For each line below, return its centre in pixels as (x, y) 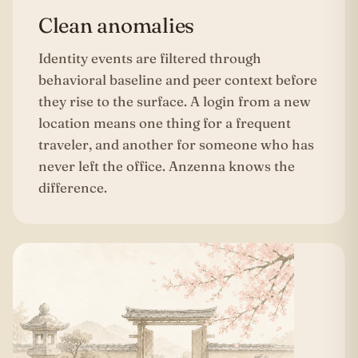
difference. (73, 187)
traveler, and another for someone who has (176, 144)
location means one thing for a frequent (165, 122)
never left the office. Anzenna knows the (167, 165)
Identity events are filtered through (150, 58)
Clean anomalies (117, 25)
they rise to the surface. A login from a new (175, 101)
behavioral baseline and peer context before (178, 79)
